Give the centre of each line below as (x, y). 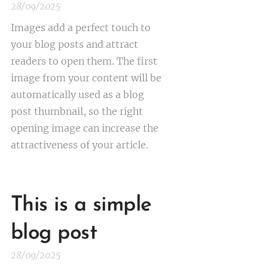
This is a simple (81, 205)
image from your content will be (86, 78)
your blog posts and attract (74, 44)
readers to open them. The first (84, 61)
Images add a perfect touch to (81, 28)
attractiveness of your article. (80, 145)
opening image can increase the (85, 128)
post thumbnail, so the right (77, 111)
